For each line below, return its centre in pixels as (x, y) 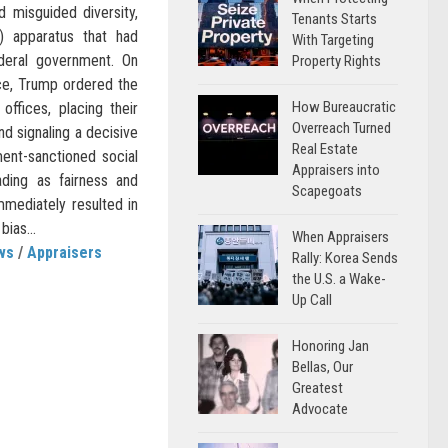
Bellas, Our (322, 367)
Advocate (320, 409)
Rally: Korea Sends (345, 258)
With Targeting (333, 40)
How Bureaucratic (344, 107)
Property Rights (336, 61)
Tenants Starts (334, 19)
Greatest (317, 388)
